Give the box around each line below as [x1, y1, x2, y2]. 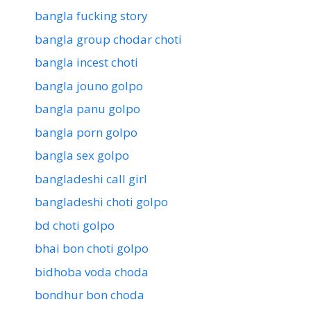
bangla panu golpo [35, 101, 140, 117]
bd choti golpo [35, 217, 115, 233]
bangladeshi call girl [35, 170, 147, 187]
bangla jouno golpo [35, 77, 143, 94]
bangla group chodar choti [35, 31, 182, 47]
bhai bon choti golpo [35, 240, 149, 257]
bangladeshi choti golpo [35, 194, 168, 210]
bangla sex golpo [35, 147, 129, 164]
